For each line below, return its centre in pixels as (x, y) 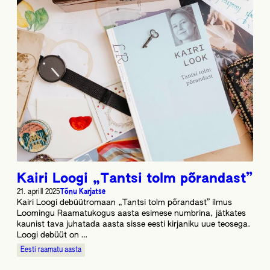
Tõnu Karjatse (83, 192)
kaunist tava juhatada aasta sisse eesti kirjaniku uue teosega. (133, 224)
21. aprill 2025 (39, 192)
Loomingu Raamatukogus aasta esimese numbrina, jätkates (131, 213)
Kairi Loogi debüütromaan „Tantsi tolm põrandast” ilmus (124, 202)
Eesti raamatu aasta (51, 250)
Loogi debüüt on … (52, 235)
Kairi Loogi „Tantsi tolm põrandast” (135, 179)
